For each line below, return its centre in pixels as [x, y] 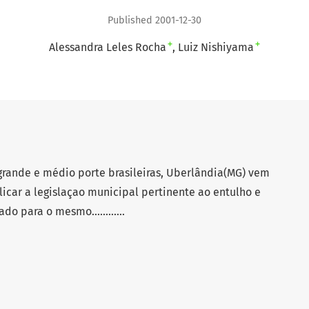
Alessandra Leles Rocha [108, 48]
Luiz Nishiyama [216, 48]
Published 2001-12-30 [154, 21]
